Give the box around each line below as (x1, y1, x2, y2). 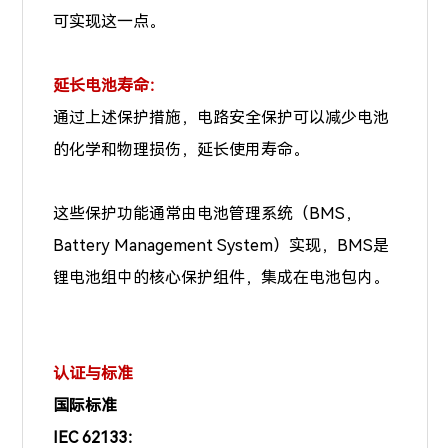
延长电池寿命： (53, 75, 166, 95)
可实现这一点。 (53, 11, 166, 31)
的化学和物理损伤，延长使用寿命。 (53, 139, 310, 159)
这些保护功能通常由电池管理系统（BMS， (53, 203, 362, 223)
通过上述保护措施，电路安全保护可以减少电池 (53, 107, 390, 127)
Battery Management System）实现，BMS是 (53, 235, 390, 255)
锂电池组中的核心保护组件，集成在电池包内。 (53, 267, 390, 287)
